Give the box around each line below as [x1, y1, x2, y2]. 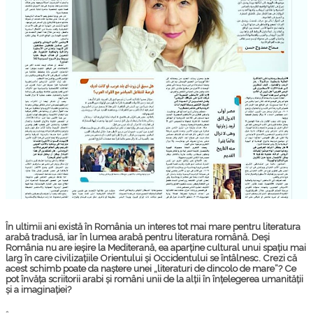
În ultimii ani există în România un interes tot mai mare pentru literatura [6, 221, 300, 233]
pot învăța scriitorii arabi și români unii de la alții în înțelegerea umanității [6, 274, 303, 285]
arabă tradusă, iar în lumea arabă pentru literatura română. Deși [6, 232, 270, 243]
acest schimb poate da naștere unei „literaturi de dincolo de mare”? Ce [6, 263, 296, 275]
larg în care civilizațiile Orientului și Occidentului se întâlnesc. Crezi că [6, 253, 297, 264]
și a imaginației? [6, 284, 71, 296]
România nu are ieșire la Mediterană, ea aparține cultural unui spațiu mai [6, 242, 306, 254]
